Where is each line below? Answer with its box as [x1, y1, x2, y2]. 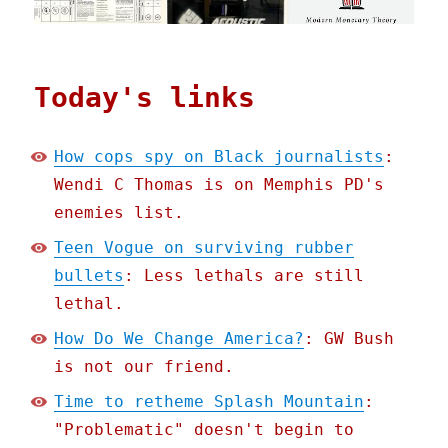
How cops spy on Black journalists [54, 147, 385, 167]
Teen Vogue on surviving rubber [54, 238, 355, 258]
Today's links [34, 81, 256, 115]
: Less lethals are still [124, 266, 365, 286]
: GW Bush [304, 329, 395, 349]
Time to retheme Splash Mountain [54, 392, 365, 412]
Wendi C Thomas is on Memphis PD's [54, 175, 385, 195]
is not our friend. [54, 357, 235, 377]
